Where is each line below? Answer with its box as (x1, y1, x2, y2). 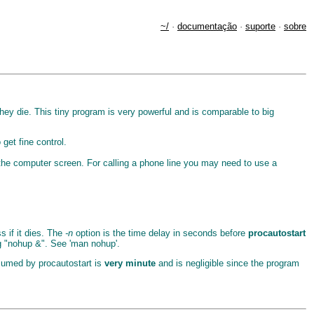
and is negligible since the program (156, 258, 299, 269)
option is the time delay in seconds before (73, 227, 248, 238)
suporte (245, 21, 275, 32)
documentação (177, 21, 237, 32)
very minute (104, 258, 156, 269)
